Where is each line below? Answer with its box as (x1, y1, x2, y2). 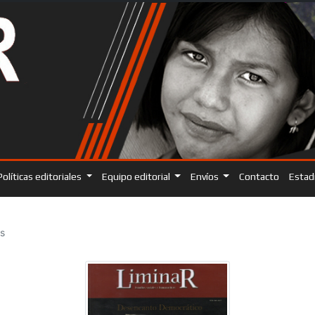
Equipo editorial (101, 170, 172, 182)
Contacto (238, 170, 279, 182)
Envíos (190, 170, 221, 182)
